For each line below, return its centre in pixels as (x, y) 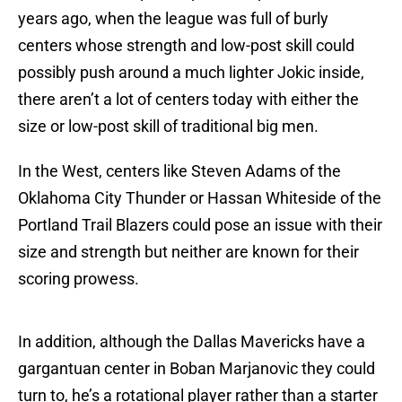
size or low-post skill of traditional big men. (168, 127)
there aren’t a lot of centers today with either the (188, 100)
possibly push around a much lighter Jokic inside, (191, 73)
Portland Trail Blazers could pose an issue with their (200, 225)
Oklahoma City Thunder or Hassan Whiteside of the (200, 198)
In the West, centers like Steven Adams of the (179, 171)
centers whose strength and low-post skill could (186, 46)
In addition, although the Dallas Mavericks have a (192, 342)
